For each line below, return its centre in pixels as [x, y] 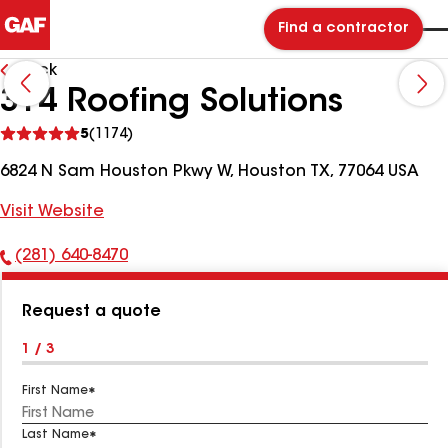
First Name [55, 391]
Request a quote [91, 312]
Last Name [55, 435]
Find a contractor [343, 29]
